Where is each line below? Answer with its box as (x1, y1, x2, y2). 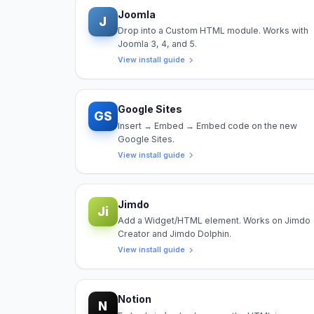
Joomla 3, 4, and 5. (117, 39, 197, 50)
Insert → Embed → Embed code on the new (117, 120, 297, 131)
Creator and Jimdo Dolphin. (117, 228, 231, 240)
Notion (117, 293, 151, 306)
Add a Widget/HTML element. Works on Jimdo (117, 215, 310, 226)
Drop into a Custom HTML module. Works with (117, 25, 308, 36)
